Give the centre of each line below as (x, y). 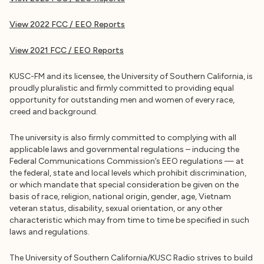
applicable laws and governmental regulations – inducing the (124, 149)
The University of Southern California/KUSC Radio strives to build (131, 258)
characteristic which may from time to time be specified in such (129, 220)
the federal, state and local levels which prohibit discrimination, (128, 173)
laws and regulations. (49, 232)
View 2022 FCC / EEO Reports (67, 24)
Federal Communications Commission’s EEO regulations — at (127, 161)
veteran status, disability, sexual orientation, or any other (116, 208)
